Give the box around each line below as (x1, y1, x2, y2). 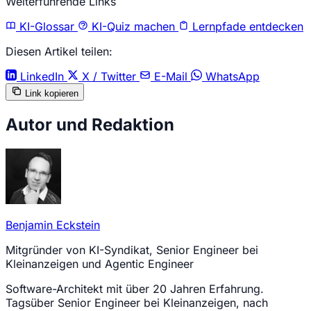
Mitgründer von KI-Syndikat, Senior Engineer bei (6, 243, 258, 258)
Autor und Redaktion (6, 115, 174, 135)
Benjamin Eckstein (6, 218, 100, 233)
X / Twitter (78, 69, 140, 84)
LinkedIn (17, 69, 67, 84)
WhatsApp (202, 69, 260, 84)
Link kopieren (25, 88, 78, 99)
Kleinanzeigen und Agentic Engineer (6, 257, 194, 271)
